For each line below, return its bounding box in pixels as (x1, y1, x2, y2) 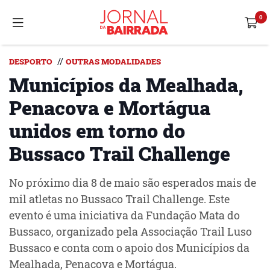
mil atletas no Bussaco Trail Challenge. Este (9, 192, 230, 206)
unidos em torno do (9, 118, 185, 143)
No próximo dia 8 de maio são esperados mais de (9, 176, 256, 190)
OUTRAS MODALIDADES (66, 57, 161, 66)
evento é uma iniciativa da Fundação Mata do (9, 209, 240, 222)
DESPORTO (9, 57, 52, 66)
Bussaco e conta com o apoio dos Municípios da (9, 241, 250, 255)
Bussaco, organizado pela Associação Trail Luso (9, 225, 252, 239)
